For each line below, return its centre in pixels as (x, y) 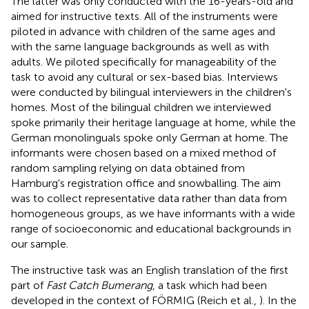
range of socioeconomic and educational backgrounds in (151, 228)
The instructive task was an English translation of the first (150, 270)
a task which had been (211, 285)
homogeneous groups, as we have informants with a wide (153, 213)
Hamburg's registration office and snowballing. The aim (146, 183)
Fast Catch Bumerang (99, 285)
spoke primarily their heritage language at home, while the (153, 122)
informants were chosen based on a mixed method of (143, 152)
